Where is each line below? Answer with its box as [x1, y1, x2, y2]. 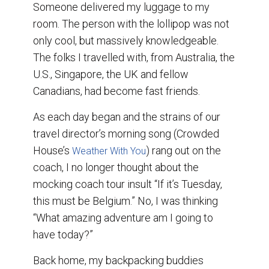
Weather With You [72, 145, 146, 157]
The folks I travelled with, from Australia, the [33, 50, 235, 64]
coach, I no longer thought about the [33, 160, 199, 174]
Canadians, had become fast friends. [33, 84, 202, 97]
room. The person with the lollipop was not [33, 17, 229, 30]
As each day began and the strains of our [33, 110, 220, 123]
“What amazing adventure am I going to [33, 211, 213, 224]
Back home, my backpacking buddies [33, 253, 204, 267]
